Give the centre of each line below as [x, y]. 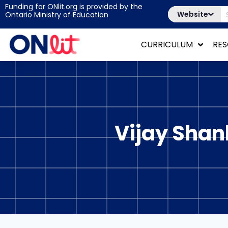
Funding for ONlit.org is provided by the [74, 7]
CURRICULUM [167, 45]
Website [193, 15]
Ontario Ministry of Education [57, 15]
